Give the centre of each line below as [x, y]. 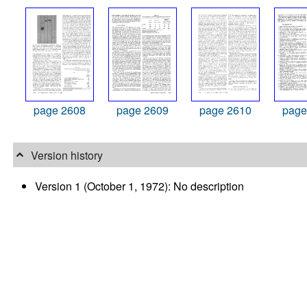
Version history [66, 155]
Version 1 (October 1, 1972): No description [140, 186]
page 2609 [142, 110]
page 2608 [59, 110]
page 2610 [225, 110]
